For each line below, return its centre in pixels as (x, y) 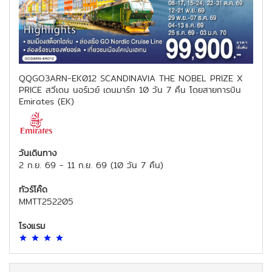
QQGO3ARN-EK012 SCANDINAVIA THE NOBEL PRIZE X (131, 78)
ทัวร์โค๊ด (33, 189)
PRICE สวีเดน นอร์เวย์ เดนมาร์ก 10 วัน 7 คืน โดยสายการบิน (130, 90)
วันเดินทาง (38, 153)
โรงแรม (32, 226)
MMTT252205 (46, 202)
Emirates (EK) (46, 101)
